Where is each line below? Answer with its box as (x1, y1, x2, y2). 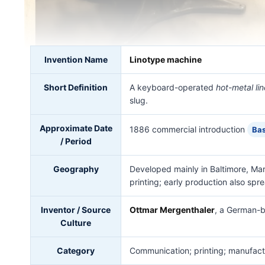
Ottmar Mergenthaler (130, 205, 215, 215)
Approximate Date (39, 123, 112, 133)
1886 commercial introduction (130, 124, 247, 134)
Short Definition (44, 82, 108, 92)
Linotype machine (130, 54, 202, 64)
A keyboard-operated (130, 82, 216, 92)
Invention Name (44, 54, 108, 64)
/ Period (60, 136, 92, 146)
